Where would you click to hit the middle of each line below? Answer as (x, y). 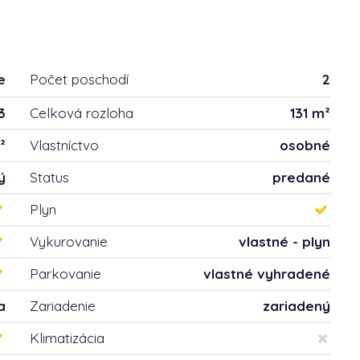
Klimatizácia (67, 338)
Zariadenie (63, 306)
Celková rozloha (82, 113)
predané (301, 177)
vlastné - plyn (284, 241)
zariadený (296, 306)
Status (50, 177)
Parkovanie (66, 274)
